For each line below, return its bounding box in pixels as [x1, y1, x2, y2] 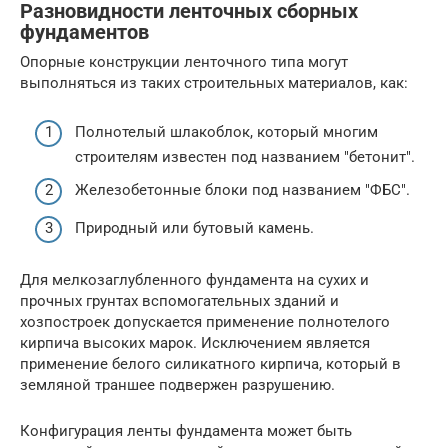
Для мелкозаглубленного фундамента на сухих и [20, 270, 369, 289]
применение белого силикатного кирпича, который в [20, 354, 401, 373]
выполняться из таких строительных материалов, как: [20, 74, 408, 93]
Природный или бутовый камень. [75, 218, 314, 237]
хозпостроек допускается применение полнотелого [20, 312, 390, 331]
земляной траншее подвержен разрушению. [20, 375, 335, 394]
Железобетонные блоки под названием [75, 181, 365, 200]
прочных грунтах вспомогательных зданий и [20, 291, 339, 310]
